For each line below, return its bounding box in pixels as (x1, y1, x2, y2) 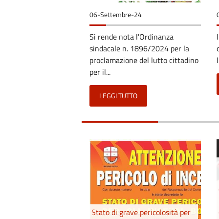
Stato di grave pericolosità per (91, 206, 191, 218)
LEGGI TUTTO (99, 90, 137, 101)
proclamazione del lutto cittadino (89, 54, 198, 66)
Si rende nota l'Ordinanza (89, 30, 174, 43)
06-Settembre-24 (89, 9, 142, 20)
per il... (89, 66, 110, 78)
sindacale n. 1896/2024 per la (89, 42, 189, 54)
